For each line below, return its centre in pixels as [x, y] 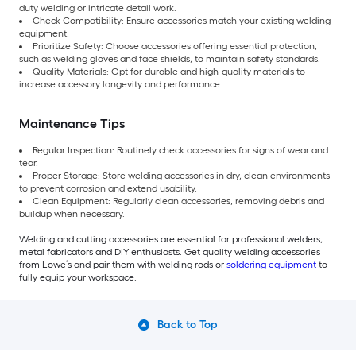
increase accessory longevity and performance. [121, 85]
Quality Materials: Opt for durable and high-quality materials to [169, 72]
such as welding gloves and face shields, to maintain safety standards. [170, 59]
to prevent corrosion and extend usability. [108, 189]
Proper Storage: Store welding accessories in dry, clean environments [181, 176]
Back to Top [188, 325]
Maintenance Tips [72, 124]
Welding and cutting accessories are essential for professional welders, [171, 240]
